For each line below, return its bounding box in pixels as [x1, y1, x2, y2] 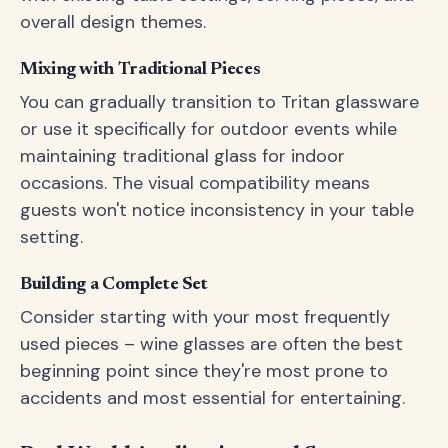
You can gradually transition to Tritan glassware [20, 90, 419, 114]
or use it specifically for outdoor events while [20, 117, 397, 141]
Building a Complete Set [20, 276, 208, 294]
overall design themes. [20, 10, 206, 34]
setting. [20, 225, 83, 249]
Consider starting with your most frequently [20, 305, 390, 329]
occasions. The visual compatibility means [20, 171, 370, 195]
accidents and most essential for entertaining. [20, 386, 405, 410]
